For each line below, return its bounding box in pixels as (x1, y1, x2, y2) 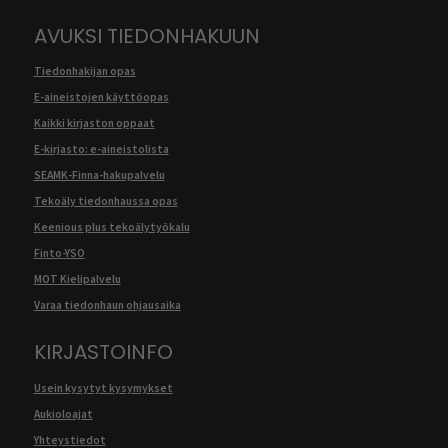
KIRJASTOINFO (33, 338, 173, 367)
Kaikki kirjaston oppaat (33, 115, 155, 130)
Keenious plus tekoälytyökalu (33, 219, 190, 234)
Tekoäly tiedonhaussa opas (33, 193, 178, 208)
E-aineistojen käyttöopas (33, 89, 169, 104)
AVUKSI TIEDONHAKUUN (33, 21, 260, 50)
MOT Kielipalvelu (33, 271, 121, 286)
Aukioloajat (33, 406, 93, 421)
